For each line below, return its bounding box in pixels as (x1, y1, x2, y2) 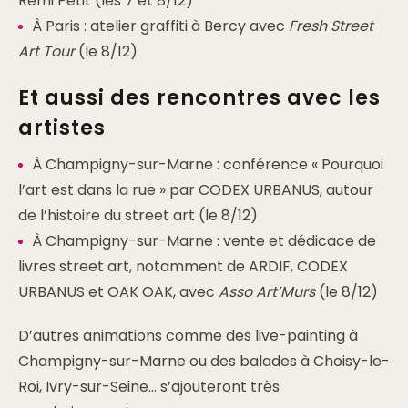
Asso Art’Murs (219, 281, 315, 302)
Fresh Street (289, 15, 373, 36)
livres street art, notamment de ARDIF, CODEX (18, 256, 348, 277)
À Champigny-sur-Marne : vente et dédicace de (32, 230, 376, 251)
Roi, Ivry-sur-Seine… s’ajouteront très (18, 376, 280, 397)
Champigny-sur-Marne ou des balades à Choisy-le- (18, 351, 390, 372)
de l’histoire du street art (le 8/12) (18, 205, 258, 226)
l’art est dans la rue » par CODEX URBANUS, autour (18, 179, 373, 200)
